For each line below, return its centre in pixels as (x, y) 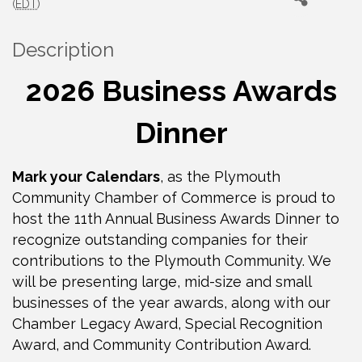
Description (63, 49)
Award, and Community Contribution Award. (162, 344)
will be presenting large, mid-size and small (162, 281)
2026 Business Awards (181, 90)
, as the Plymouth (220, 176)
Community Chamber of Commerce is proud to (174, 197)
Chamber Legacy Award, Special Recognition (167, 323)
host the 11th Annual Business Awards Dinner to (176, 218)
